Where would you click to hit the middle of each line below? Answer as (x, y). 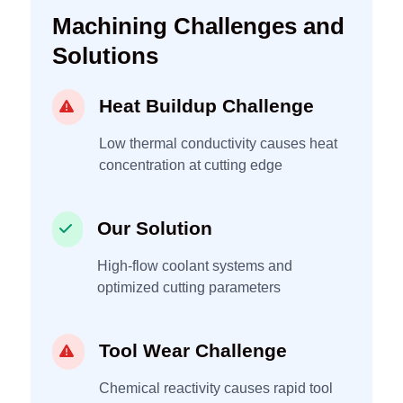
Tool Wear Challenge (193, 350)
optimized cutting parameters (189, 287)
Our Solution (155, 228)
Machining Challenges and (198, 26)
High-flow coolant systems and (195, 265)
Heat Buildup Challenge (206, 105)
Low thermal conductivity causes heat (218, 143)
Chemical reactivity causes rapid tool (216, 388)
